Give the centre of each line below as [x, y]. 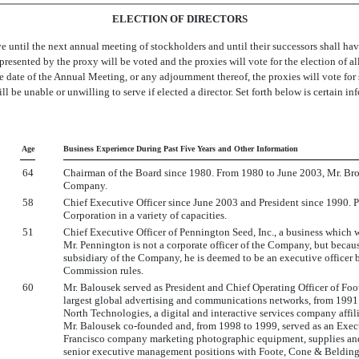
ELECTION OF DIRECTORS [179, 19]
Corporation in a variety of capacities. [145, 215]
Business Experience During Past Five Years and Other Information [181, 149]
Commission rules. [103, 270]
